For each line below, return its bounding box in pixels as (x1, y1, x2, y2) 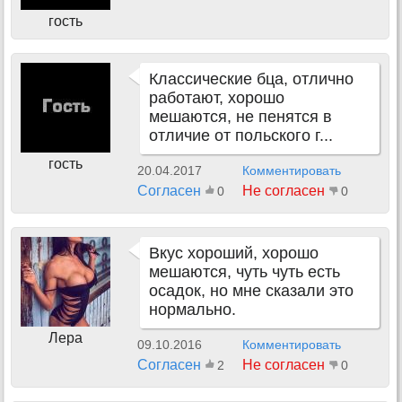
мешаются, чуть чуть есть (149, 263, 340, 281)
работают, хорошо (149, 89, 284, 107)
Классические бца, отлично (149, 70, 354, 88)
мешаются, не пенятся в (149, 108, 332, 126)
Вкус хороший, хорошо (149, 244, 319, 262)
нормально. (149, 301, 236, 319)
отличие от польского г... (149, 127, 333, 144)
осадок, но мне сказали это (149, 282, 354, 300)
